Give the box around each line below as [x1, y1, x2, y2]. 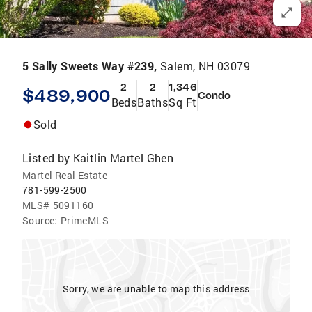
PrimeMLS [60, 214, 109, 227]
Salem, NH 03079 [160, 58, 250, 73]
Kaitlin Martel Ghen [72, 150, 174, 165]
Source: [22, 214, 58, 227]
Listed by [22, 150, 70, 165]
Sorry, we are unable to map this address [62, 282, 250, 295]
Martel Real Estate [22, 169, 108, 182]
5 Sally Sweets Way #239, [22, 58, 160, 73]
